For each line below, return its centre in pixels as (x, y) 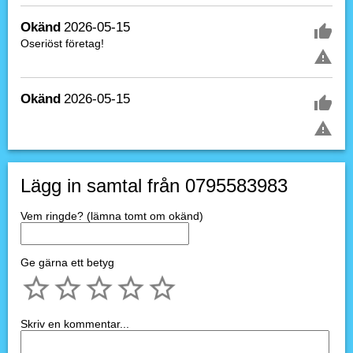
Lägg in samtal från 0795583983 (154, 186)
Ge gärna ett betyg (67, 262)
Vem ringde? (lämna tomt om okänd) (112, 216)
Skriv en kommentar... (75, 324)
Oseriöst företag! (62, 43)
